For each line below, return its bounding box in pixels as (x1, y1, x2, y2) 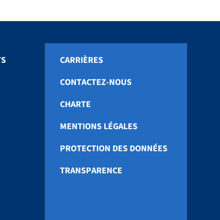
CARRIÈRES (59, 54, 103, 67)
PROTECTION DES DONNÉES (59, 142, 167, 155)
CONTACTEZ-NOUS (59, 76, 132, 89)
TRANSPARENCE (59, 165, 122, 177)
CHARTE (59, 98, 91, 111)
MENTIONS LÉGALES (59, 120, 137, 133)
